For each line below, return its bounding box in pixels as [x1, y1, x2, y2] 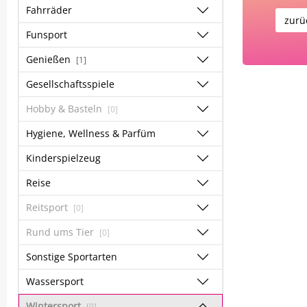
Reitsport [26, 201, 71, 214]
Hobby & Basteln [26, 102, 105, 115]
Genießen [26, 53, 73, 66]
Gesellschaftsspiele [26, 77, 114, 90]
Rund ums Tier [26, 225, 97, 238]
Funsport [26, 28, 67, 41]
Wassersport [26, 275, 84, 288]
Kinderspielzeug [26, 151, 101, 164]
